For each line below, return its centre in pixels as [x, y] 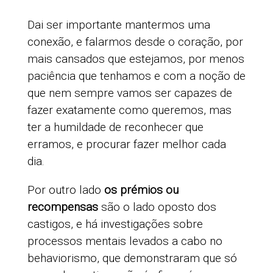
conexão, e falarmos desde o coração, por [135, 42]
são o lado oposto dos [157, 207]
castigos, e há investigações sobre [115, 224]
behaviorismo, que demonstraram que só [132, 258]
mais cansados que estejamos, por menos [136, 59]
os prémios [133, 190]
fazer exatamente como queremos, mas [129, 110]
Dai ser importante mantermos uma [119, 25]
